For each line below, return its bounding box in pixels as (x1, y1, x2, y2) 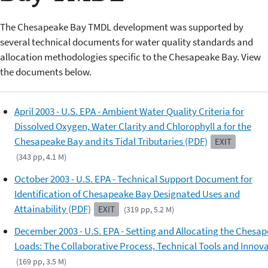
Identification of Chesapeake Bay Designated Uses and (14, 187, 240, 200)
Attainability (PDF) (14, 202, 91, 215)
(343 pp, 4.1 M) (16, 151, 66, 162)
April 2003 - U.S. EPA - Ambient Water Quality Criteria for (14, 104, 244, 118)
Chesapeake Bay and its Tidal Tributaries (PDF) (14, 134, 208, 148)
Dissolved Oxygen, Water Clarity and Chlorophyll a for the (14, 119, 251, 133)
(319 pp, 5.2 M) (123, 203, 174, 215)
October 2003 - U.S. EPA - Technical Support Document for (14, 172, 252, 185)
